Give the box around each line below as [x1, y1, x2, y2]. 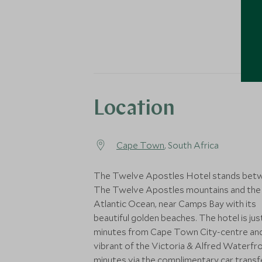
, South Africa [164, 139, 219, 151]
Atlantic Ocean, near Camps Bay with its [94, 198, 256, 209]
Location [94, 99, 175, 120]
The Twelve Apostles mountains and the [94, 184, 261, 195]
